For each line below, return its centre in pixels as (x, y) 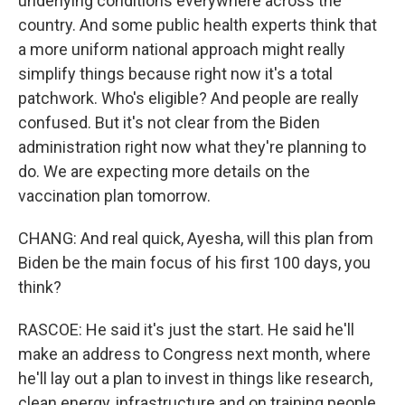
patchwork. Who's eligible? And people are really (188, 98)
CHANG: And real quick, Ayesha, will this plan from (196, 238)
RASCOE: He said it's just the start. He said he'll (186, 330)
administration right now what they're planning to (192, 147)
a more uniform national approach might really (182, 49)
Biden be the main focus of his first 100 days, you (194, 263)
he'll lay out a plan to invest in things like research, (195, 378)
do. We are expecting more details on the (164, 171)
